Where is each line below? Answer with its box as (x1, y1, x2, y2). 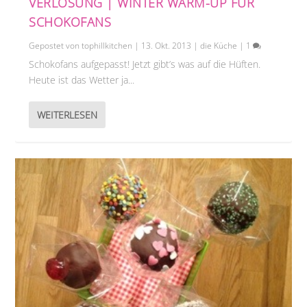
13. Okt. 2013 (141, 39, 192, 51)
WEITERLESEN (37, 108, 98, 121)
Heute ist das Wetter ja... (29, 73, 135, 86)
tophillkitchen (82, 39, 133, 51)
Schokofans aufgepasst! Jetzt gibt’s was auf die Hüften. (29, 57, 261, 71)
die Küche (200, 39, 238, 51)
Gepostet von (29, 39, 82, 51)
